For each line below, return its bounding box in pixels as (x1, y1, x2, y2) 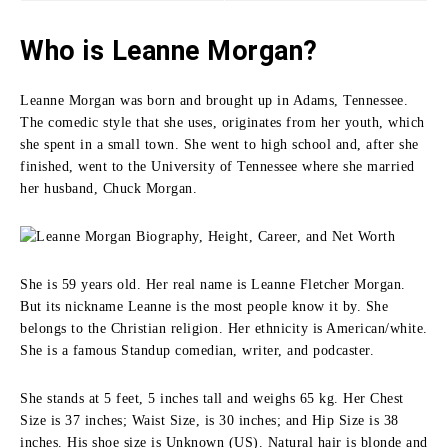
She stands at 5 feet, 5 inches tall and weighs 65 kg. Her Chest (20, 390, 404, 406)
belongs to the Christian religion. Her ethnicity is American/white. (20, 320, 428, 336)
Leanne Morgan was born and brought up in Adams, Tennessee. (20, 92, 408, 108)
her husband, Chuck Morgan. (20, 180, 197, 196)
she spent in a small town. (20, 136, 184, 152)
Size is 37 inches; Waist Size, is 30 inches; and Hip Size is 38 (20, 412, 399, 428)
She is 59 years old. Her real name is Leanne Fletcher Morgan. (20, 276, 406, 292)
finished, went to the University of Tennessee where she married (20, 158, 415, 174)
